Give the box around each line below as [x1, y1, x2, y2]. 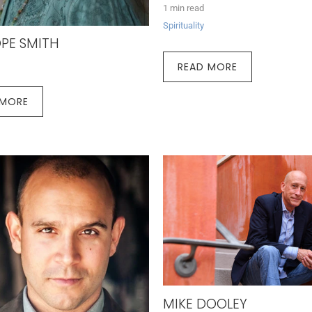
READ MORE [177, 60, 237, 75]
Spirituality [162, 20, 204, 31]
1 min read [162, 3, 204, 14]
